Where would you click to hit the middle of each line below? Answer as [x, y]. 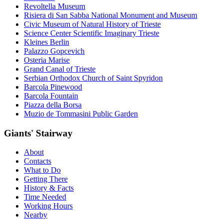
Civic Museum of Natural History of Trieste [92, 24]
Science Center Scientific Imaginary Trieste [92, 33]
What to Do [42, 170]
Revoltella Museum [55, 6]
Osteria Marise [47, 60]
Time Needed [45, 197]
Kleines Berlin [47, 42]
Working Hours [48, 206]
